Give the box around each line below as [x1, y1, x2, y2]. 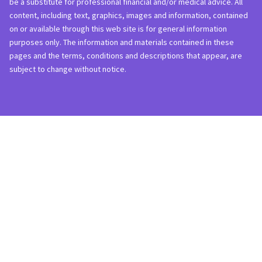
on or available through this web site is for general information [9, 23, 227, 34]
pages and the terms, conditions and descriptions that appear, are [9, 50, 242, 61]
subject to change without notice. [9, 63, 126, 74]
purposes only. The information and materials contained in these [9, 36, 234, 47]
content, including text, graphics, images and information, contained [9, 9, 248, 20]
